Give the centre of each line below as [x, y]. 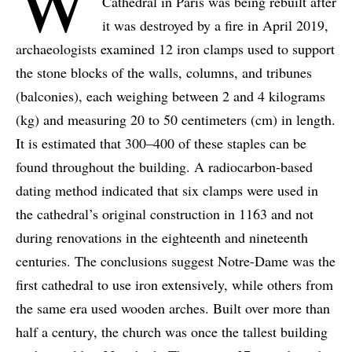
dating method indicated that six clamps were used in [167, 191]
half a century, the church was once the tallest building [172, 332]
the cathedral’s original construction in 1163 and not [165, 214]
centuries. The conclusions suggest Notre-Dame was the [176, 261]
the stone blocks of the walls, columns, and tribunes [164, 73]
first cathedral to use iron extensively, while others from [174, 285]
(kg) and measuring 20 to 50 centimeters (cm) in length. [176, 120]
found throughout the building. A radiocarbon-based [164, 167]
